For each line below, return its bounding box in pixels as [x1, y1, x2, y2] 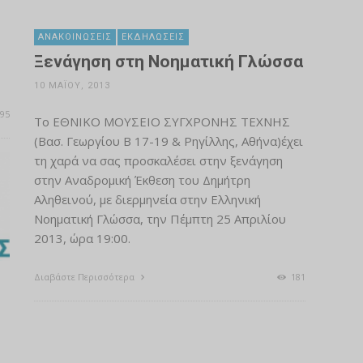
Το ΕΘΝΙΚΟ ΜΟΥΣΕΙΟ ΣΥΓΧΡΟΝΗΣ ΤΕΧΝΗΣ [33, 113, 290, 130]
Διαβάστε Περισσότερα [33, 271, 137, 284]
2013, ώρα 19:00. [33, 230, 130, 247]
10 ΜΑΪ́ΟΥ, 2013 [33, 80, 110, 92]
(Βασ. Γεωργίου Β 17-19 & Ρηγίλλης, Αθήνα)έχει [33, 133, 303, 150]
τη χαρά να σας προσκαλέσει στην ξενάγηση [33, 152, 283, 169]
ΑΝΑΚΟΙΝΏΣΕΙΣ [37, 32, 112, 43]
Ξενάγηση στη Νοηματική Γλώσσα [33, 52, 303, 72]
